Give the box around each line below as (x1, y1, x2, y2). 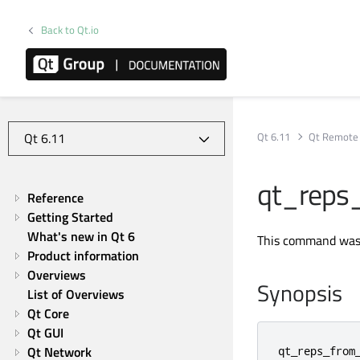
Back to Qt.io (41, 22, 100, 38)
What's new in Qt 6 (27, 227, 135, 246)
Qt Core (27, 304, 69, 323)
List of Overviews (27, 284, 125, 304)
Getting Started (27, 207, 113, 227)
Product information (27, 246, 139, 265)
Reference (27, 188, 84, 207)
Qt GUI (27, 323, 63, 342)
